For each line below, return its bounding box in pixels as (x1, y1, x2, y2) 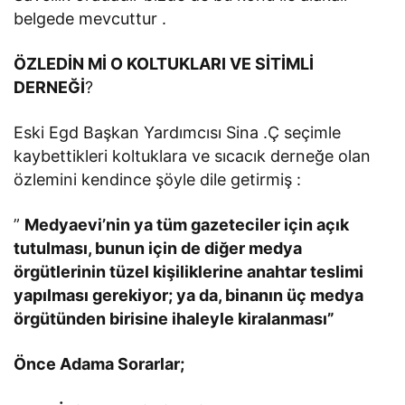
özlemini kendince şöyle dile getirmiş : (14, 169, 302, 189)
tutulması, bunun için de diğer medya (14, 238, 303, 258)
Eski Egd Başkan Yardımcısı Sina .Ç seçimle (14, 122, 342, 142)
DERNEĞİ (14, 77, 85, 97)
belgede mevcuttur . (14, 8, 167, 28)
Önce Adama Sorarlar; (14, 353, 185, 373)
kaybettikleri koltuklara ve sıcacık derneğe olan (14, 146, 372, 165)
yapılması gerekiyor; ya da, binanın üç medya (14, 285, 364, 305)
